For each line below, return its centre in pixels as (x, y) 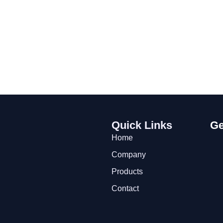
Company (129, 155)
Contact (125, 189)
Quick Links (142, 125)
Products (127, 172)
